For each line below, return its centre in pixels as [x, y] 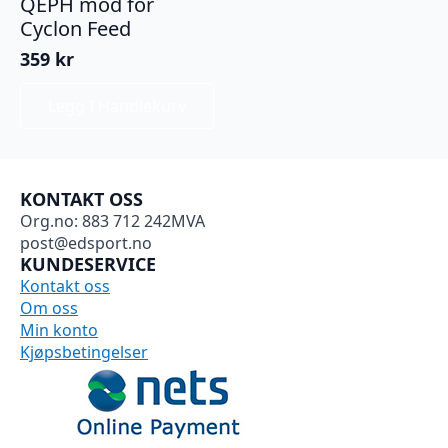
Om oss [49, 307]
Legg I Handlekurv [117, 105]
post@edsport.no [86, 242]
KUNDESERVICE [88, 263]
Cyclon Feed [75, 28]
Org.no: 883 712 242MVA [112, 220]
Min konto [59, 329]
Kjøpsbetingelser [84, 351]
